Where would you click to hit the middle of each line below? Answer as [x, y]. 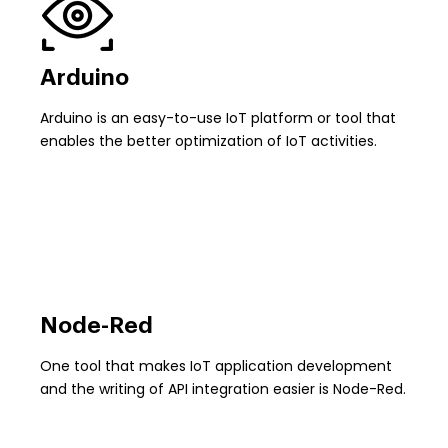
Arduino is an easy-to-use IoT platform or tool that [218, 118]
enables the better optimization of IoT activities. [208, 141]
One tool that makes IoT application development [216, 366]
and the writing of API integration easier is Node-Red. [223, 389]
